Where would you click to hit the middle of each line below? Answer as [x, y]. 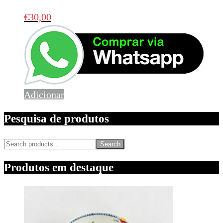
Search [110, 144]
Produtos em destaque [59, 167]
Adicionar [44, 95]
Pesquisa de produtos [56, 119]
